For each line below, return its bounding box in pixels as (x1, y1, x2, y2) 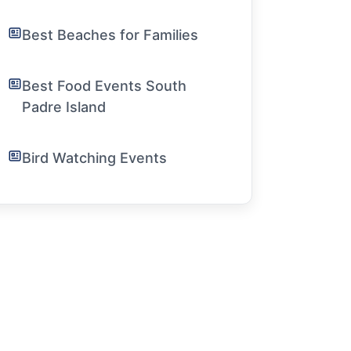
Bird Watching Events (22, 150, 167, 166)
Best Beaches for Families (22, 27, 198, 43)
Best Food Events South (22, 78, 186, 94)
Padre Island (22, 99, 106, 115)
